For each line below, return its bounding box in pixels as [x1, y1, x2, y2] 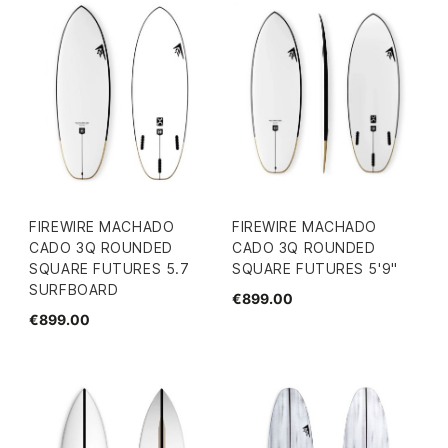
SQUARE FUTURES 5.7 [29, 259, 190, 277]
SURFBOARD [29, 280, 119, 298]
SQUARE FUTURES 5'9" [232, 259, 398, 277]
